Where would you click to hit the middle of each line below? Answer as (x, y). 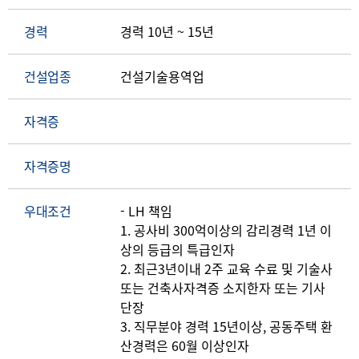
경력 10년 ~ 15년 (167, 32)
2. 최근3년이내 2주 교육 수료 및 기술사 (226, 269)
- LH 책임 (146, 211)
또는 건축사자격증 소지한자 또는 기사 (223, 288)
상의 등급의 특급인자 (177, 250)
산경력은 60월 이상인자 (185, 346)
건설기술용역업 (162, 77)
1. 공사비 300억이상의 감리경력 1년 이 (226, 230)
